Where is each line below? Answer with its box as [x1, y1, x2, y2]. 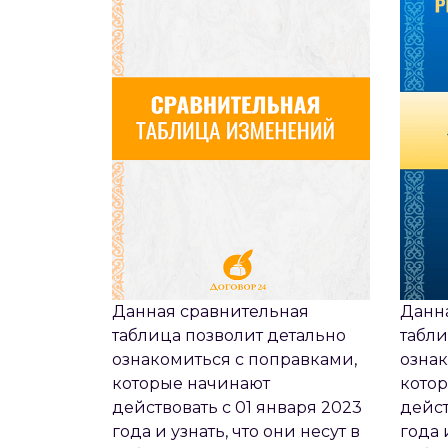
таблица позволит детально [112, 326, 346, 345]
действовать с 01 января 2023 [112, 398, 362, 417]
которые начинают [112, 374, 270, 393]
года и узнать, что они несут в [112, 422, 360, 441]
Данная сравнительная [112, 302, 309, 321]
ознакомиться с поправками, [112, 350, 357, 369]
